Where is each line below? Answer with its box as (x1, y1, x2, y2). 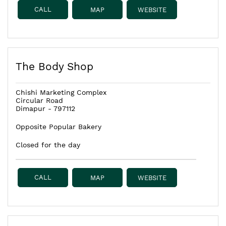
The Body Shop (16, 60, 93, 73)
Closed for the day (16, 141, 80, 149)
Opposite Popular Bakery (16, 123, 101, 131)
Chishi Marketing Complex (16, 88, 106, 97)
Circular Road (16, 96, 63, 105)
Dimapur (16, 104, 45, 113)
